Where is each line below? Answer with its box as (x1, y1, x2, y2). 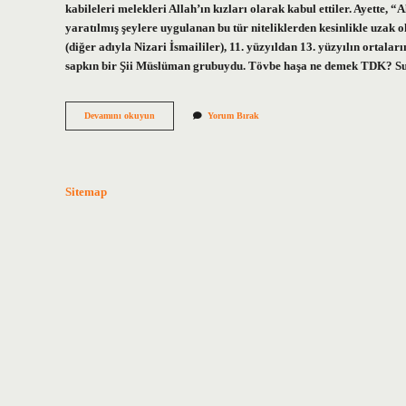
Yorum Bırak (208, 111, 259, 121)
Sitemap (65, 185, 107, 198)
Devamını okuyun (84, 111, 155, 121)
